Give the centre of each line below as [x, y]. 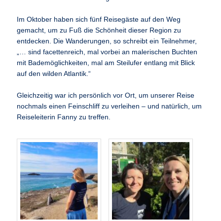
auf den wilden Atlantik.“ [54, 74]
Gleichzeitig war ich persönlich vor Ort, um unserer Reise [106, 95]
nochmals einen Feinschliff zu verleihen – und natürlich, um [110, 106]
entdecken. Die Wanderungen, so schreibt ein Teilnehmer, [107, 41]
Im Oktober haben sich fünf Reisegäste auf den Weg [99, 19]
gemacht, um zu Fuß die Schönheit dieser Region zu [99, 30]
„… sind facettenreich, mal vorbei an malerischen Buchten [107, 52]
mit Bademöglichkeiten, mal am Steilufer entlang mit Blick [106, 63]
